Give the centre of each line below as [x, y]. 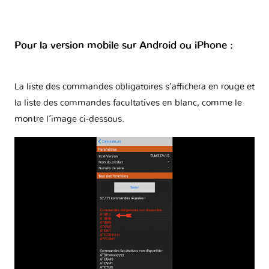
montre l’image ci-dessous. [69, 119]
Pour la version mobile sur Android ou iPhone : [124, 46]
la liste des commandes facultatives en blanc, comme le [128, 103]
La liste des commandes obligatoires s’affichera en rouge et [134, 86]
